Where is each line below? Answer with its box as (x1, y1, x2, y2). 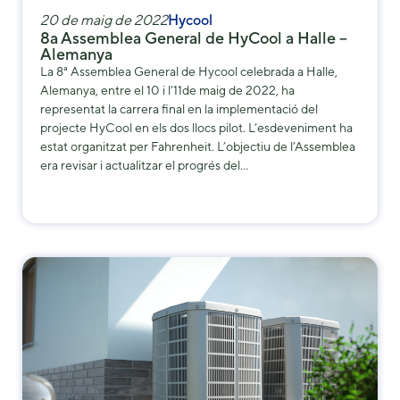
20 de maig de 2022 (40, 12, 168, 29)
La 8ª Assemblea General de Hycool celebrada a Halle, (40, 64, 337, 79)
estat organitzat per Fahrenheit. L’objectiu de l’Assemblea (40, 139, 355, 154)
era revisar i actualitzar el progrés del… (40, 158, 248, 173)
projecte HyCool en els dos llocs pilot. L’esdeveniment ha (40, 121, 353, 136)
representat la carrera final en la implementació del (40, 102, 318, 117)
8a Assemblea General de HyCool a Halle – (40, 29, 347, 48)
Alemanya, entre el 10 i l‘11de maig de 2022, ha (40, 83, 295, 98)
